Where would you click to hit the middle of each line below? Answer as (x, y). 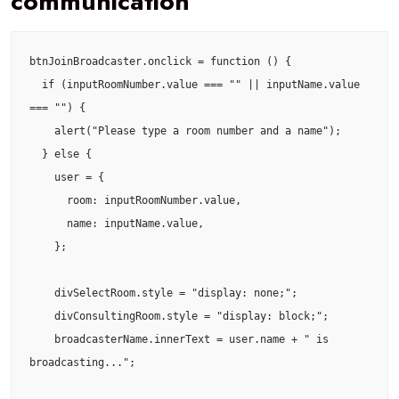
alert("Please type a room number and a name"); (42, 130)
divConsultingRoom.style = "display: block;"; (42, 316)
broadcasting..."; (82, 362)
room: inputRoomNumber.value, (48, 200)
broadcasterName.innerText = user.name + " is (42, 339)
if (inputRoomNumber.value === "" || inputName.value (36, 84)
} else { (36, 154)
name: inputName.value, (48, 223)
